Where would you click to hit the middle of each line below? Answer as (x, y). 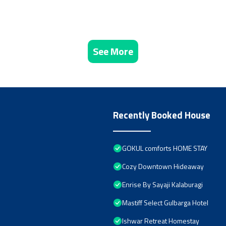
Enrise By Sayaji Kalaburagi (162, 184)
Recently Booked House (162, 115)
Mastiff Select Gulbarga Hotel (165, 202)
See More (113, 51)
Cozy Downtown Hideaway (163, 166)
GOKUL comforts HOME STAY (165, 148)
